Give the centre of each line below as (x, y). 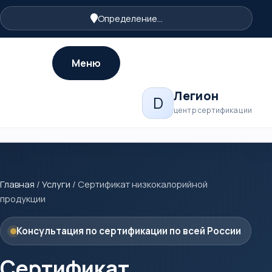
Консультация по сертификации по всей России (129, 231)
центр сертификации (213, 110)
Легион (196, 96)
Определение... (130, 18)
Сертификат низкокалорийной (143, 184)
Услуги (56, 184)
